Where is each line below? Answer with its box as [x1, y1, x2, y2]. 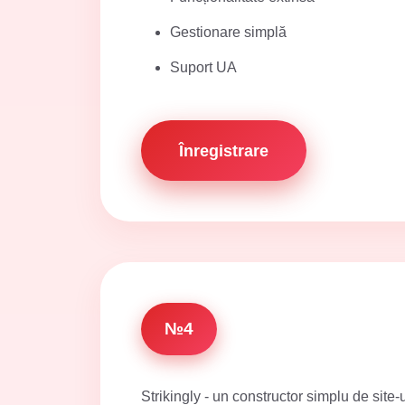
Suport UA [170, 60, 237, 75]
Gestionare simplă [170, 24, 287, 40]
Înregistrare [179, 141, 268, 160]
